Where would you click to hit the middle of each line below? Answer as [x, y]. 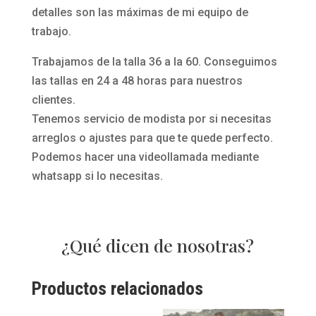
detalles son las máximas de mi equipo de [140, 13]
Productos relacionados [117, 289]
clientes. [53, 100]
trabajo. [51, 32]
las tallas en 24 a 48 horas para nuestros [137, 81]
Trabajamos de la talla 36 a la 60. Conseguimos [154, 62]
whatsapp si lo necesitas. [97, 176]
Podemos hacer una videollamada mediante [145, 157]
